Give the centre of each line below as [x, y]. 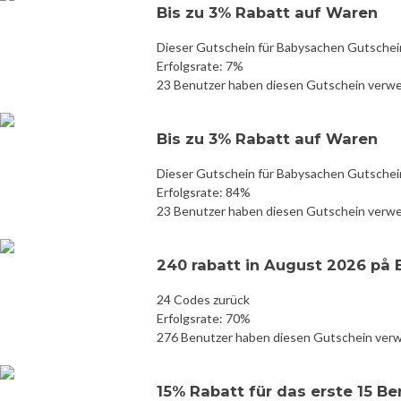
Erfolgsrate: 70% [204, 318]
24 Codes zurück [203, 299]
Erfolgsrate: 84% [204, 192]
